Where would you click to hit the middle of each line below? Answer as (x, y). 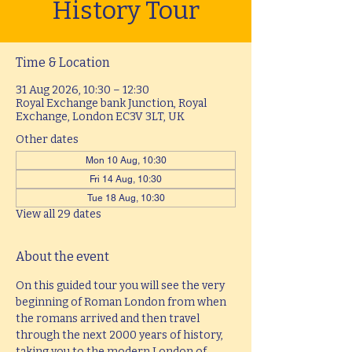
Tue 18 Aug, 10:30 (126, 198)
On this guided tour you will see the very (121, 286)
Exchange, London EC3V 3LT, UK (100, 117)
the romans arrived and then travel (109, 319)
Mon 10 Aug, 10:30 (126, 160)
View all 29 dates (59, 214)
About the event (62, 257)
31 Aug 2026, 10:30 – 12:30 (82, 90)
